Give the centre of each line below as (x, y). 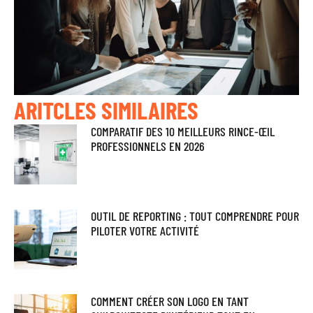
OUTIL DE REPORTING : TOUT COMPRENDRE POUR (195, 216)
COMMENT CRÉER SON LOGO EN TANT (169, 301)
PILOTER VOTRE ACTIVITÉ (145, 231)
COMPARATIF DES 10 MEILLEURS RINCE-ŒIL (182, 132)
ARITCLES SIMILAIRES (106, 110)
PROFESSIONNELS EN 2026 (147, 146)
